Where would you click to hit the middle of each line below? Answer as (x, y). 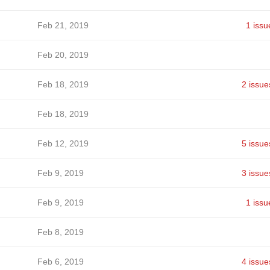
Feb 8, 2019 (60, 232)
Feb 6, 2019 (60, 262)
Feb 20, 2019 (63, 55)
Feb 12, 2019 (63, 143)
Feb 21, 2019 (63, 25)
